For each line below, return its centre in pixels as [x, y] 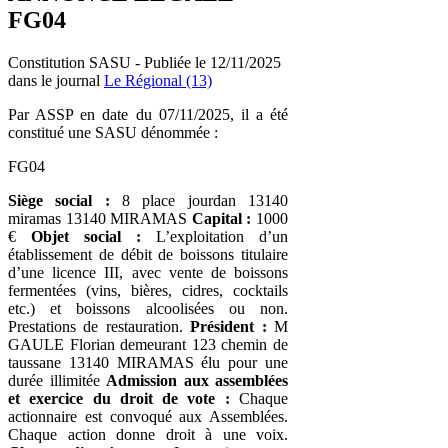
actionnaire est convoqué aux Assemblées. [148, 416]
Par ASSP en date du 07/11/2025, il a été [148, 114]
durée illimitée [57, 380]
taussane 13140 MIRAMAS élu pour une [148, 362]
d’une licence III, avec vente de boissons [148, 272]
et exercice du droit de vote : [119, 398]
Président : [228, 326]
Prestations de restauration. [99, 326]
